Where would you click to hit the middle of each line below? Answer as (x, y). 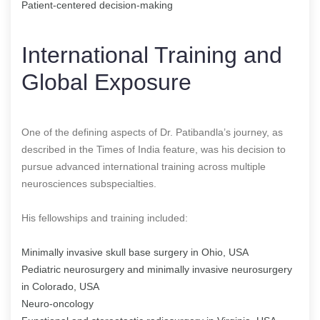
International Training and (152, 55)
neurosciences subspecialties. (89, 183)
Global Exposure (106, 82)
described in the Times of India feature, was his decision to (154, 149)
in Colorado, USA (60, 286)
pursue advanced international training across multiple (144, 166)
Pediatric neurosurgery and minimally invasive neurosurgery (157, 269)
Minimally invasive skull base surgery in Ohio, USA (135, 252)
